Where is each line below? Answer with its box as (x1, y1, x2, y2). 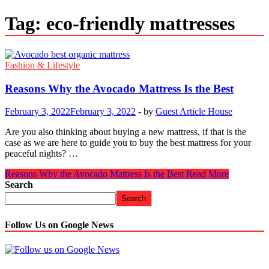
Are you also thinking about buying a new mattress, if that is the (5, 127, 246, 138)
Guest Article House (156, 106, 232, 117)
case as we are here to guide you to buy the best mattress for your (5, 138, 251, 148)
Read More (184, 169, 229, 180)
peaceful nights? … (5, 148, 78, 159)
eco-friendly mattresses (46, 13, 235, 35)
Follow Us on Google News (5, 219, 113, 230)
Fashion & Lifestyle (5, 59, 80, 70)
